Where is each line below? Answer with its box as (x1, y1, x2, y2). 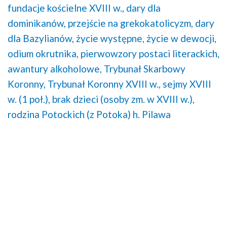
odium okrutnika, (8, 48, 79, 60)
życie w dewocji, (146, 32, 216, 45)
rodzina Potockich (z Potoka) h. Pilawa (8, 108, 171, 121)
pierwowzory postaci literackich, (81, 48, 219, 60)
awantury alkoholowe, (8, 63, 102, 75)
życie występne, (76, 32, 144, 45)
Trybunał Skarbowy (104, 63, 185, 75)
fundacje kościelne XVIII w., (8, 2, 124, 14)
